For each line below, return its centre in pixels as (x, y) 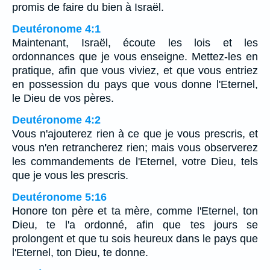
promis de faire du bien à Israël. (88, 8)
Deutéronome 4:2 (56, 120)
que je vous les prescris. (70, 176)
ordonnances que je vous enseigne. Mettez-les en (135, 57)
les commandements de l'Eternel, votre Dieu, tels (135, 162)
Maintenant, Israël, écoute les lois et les (135, 43)
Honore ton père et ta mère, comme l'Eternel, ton (135, 211)
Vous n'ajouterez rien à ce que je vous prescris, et (135, 134)
